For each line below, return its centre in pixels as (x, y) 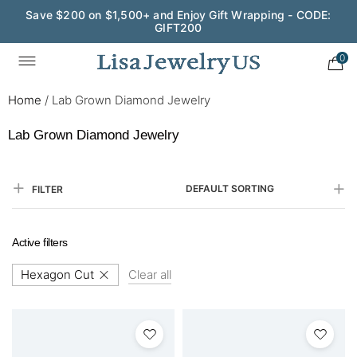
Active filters (40, 242)
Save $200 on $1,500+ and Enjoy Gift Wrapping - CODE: (178, 15)
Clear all (150, 275)
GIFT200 (178, 27)
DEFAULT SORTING (230, 188)
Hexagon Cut (57, 275)
